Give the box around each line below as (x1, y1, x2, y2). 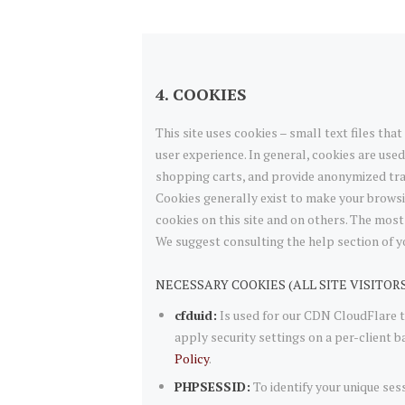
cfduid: (174, 306, 217, 325)
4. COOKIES (155, 82, 247, 105)
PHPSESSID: (174, 378, 250, 396)
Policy (174, 350, 209, 368)
